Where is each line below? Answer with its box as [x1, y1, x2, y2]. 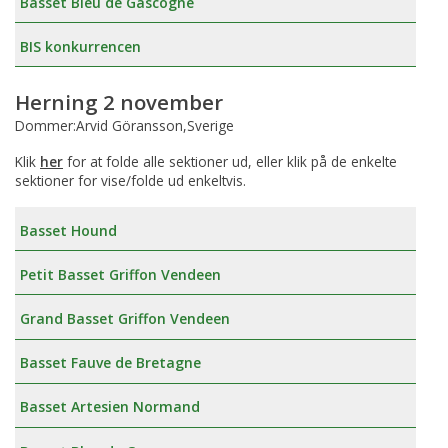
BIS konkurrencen [20, 36, 141, 56]
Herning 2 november [15, 87, 223, 116]
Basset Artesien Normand [20, 397, 200, 417]
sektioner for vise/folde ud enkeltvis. [15, 171, 246, 191]
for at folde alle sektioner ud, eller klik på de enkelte [63, 152, 397, 172]
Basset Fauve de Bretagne [20, 353, 201, 373]
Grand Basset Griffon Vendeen [20, 309, 230, 329]
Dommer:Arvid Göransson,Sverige [15, 116, 234, 136]
